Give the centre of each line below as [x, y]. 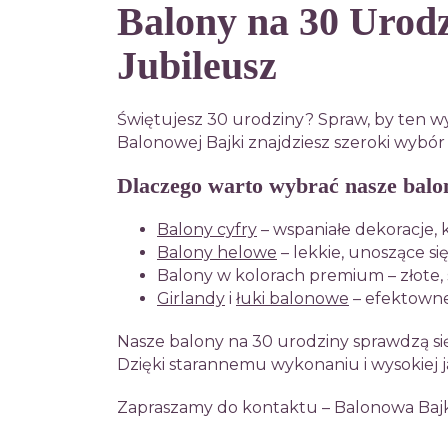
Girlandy [191, 298]
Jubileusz [197, 65]
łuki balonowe [292, 298]
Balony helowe [217, 252]
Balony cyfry [207, 229]
